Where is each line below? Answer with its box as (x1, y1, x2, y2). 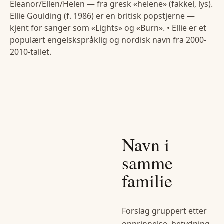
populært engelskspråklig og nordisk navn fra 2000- (10, 34, 206, 46)
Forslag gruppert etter (122, 205, 207, 217)
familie (122, 168, 172, 193)
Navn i (122, 132, 169, 157)
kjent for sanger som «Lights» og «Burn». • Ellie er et (10, 22, 206, 34)
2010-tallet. (10, 46, 51, 58)
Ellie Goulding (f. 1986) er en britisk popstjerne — (10, 10, 195, 22)
